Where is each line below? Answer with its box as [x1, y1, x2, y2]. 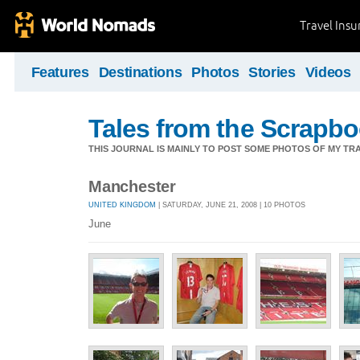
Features [31, 64, 89, 80]
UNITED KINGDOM [88, 200, 156, 209]
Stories [248, 64, 296, 80]
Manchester [88, 178, 176, 195]
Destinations [98, 64, 182, 80]
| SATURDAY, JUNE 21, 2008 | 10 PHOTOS [156, 200, 305, 209]
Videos [305, 64, 351, 80]
